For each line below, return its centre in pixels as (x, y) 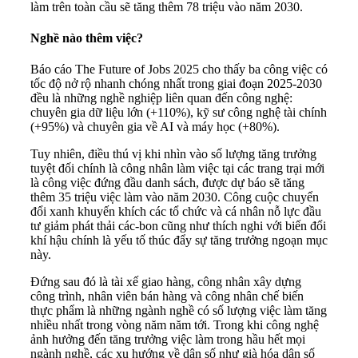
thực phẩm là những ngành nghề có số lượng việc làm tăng (179, 311)
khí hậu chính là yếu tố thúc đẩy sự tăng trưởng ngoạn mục (179, 241)
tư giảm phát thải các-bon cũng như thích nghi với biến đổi (178, 226)
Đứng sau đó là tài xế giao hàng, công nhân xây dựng (166, 282)
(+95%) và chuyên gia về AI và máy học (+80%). (155, 127)
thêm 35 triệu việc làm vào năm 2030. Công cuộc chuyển (175, 197)
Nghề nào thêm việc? (87, 38)
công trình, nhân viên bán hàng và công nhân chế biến (167, 296)
